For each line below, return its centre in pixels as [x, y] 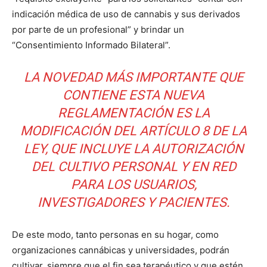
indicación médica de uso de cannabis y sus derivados [126, 14]
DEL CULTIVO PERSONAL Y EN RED [133, 167]
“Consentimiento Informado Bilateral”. [91, 45]
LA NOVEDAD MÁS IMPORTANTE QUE [133, 77]
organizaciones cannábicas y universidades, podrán [121, 250]
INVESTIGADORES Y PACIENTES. [133, 202]
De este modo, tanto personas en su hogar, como [115, 235]
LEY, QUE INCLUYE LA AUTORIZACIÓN [133, 149]
